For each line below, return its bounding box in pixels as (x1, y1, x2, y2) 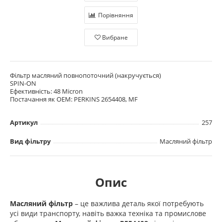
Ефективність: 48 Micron (10, 86, 83, 96)
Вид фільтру (10, 136, 51, 146)
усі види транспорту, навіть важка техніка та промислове (10, 208, 206, 218)
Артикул (10, 117, 38, 127)
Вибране (102, 33, 128, 42)
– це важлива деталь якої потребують (73, 198, 204, 208)
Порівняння (98, 10, 133, 19)
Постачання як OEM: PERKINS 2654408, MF (10, 94, 138, 104)
